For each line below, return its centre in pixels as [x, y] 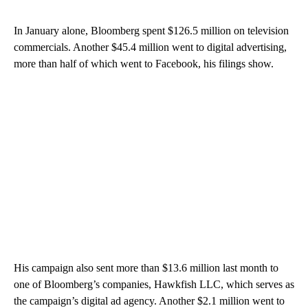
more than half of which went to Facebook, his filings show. [144, 64]
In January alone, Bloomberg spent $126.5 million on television [151, 31]
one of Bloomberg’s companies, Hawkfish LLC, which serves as [154, 285]
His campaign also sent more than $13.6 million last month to [146, 268]
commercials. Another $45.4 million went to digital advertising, [150, 47]
